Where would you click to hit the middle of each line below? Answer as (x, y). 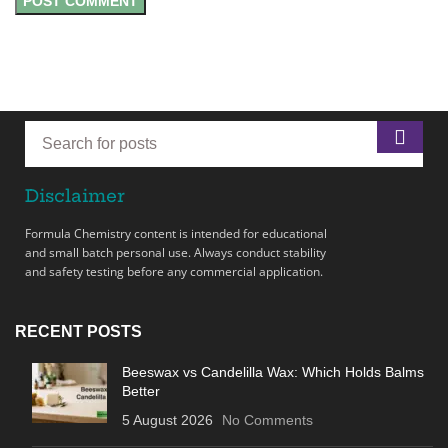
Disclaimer (75, 196)
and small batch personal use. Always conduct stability (175, 253)
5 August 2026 (167, 420)
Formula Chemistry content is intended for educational (176, 234)
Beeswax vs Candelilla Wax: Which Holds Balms (273, 372)
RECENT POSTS (78, 332)
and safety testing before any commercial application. (174, 272)
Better (141, 391)
